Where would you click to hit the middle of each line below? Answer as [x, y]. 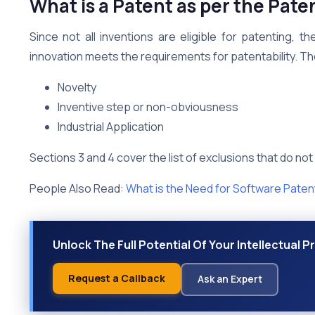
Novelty [78, 87]
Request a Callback [117, 278]
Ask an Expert [230, 279]
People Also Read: [78, 188]
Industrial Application [111, 126]
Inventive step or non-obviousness [148, 107]
